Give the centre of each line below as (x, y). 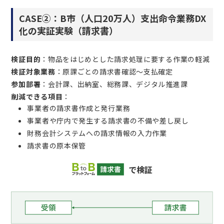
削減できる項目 (37, 96)
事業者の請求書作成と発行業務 (79, 108)
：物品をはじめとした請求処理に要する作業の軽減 (125, 59)
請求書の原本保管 (57, 145)
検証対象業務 (33, 71)
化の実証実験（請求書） (69, 30)
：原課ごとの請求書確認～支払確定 (114, 71)
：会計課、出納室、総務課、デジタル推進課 (114, 84)
